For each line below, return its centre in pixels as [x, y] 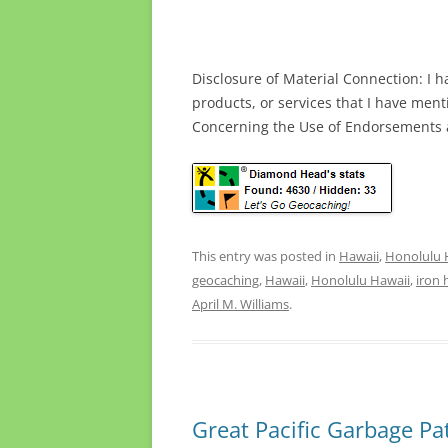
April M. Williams [240, 304]
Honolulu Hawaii [360, 280]
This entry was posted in [265, 256]
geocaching [225, 280]
